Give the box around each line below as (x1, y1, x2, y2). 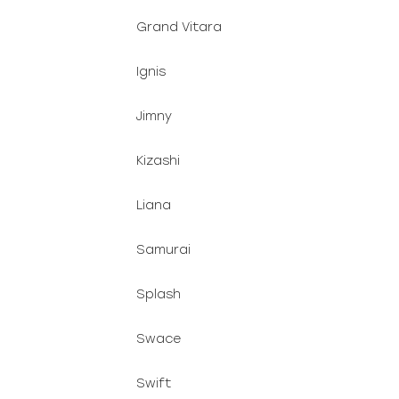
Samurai (136, 242, 191, 257)
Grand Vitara (136, 20, 222, 35)
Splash (136, 287, 181, 302)
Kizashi (136, 153, 180, 168)
